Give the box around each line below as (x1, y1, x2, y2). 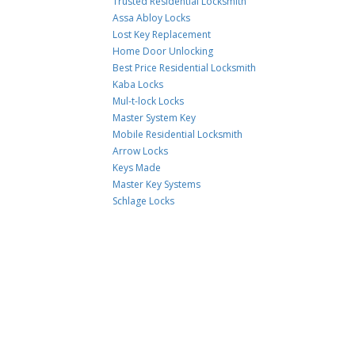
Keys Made (113, 161, 162, 174)
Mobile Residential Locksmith (113, 128, 243, 141)
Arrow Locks (113, 144, 169, 158)
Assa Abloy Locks (113, 11, 191, 25)
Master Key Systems (113, 177, 201, 191)
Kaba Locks (113, 78, 164, 91)
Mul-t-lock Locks (113, 94, 185, 108)
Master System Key (113, 111, 197, 124)
